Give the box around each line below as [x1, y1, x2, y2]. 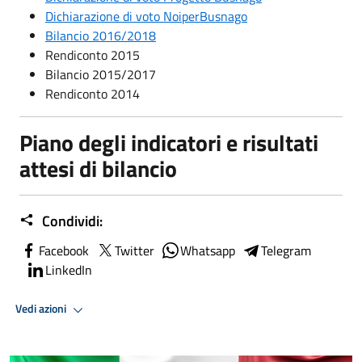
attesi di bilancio [19, 150, 177, 186]
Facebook [39, 240, 89, 260]
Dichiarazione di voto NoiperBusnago [45, 6, 247, 26]
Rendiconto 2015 [45, 44, 140, 65]
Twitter [115, 240, 154, 260]
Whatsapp [180, 240, 235, 260]
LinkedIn [45, 259, 92, 280]
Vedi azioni [15, 300, 69, 318]
